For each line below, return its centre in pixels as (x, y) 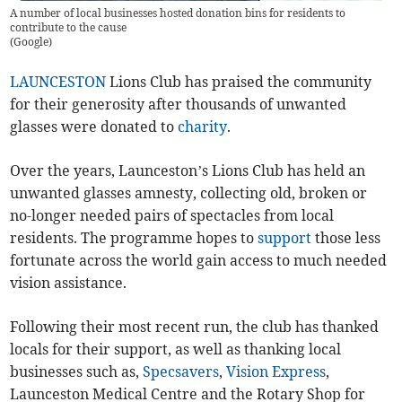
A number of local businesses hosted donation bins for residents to (178, 13)
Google (31, 42)
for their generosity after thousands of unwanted (179, 105)
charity (203, 127)
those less (346, 238)
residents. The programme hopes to (134, 238)
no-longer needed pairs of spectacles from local (172, 216)
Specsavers (181, 372)
